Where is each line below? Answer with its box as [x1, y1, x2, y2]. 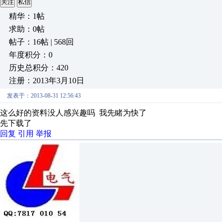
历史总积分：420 [9, 63, 68, 72]
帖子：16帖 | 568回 [9, 38, 74, 46]
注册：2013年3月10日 [9, 76, 84, 85]
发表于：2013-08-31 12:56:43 [7, 92, 81, 99]
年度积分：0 [9, 51, 53, 59]
